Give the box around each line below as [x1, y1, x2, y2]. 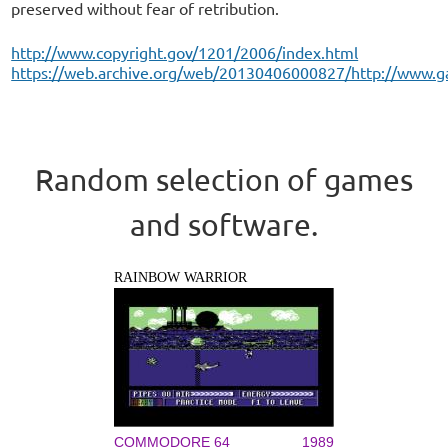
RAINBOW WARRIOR [114, 270, 247, 285]
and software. [130, 207, 318, 242]
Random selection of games [35, 162, 413, 197]
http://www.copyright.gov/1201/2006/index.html [11, 42, 359, 62]
